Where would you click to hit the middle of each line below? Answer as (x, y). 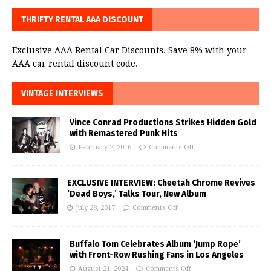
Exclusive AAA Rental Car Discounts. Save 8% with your (129, 51)
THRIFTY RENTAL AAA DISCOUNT (82, 20)
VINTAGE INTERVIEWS (62, 94)
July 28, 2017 (95, 207)
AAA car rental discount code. (75, 64)
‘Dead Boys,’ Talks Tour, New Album (137, 194)
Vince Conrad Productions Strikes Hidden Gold (163, 123)
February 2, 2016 (105, 148)
